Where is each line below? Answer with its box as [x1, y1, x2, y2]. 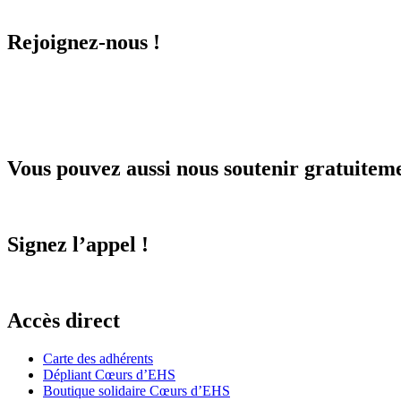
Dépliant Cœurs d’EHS [43, 366, 175, 382]
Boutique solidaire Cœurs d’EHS [43, 382, 230, 398]
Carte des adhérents [43, 350, 153, 366]
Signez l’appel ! [7, 232, 149, 256]
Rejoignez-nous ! [7, 30, 160, 55]
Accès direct [7, 308, 120, 332]
